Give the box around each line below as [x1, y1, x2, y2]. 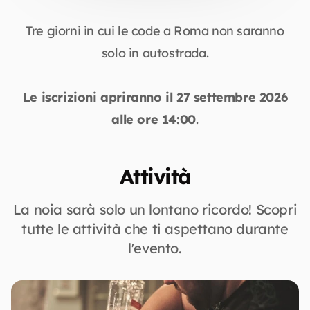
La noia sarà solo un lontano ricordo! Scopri [12, 201, 298, 218]
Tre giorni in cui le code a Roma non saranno [26, 23, 284, 39]
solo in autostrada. [101, 45, 209, 61]
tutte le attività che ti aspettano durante [21, 220, 289, 237]
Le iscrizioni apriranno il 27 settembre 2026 [22, 89, 288, 105]
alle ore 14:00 [111, 111, 196, 127]
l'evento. [128, 239, 182, 257]
